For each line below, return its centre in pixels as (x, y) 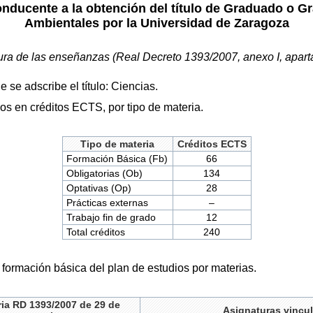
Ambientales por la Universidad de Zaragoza (156, 23)
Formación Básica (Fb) (117, 159)
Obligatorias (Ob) (105, 174)
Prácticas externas (108, 203)
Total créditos (96, 232)
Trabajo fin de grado (111, 218)
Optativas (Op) (99, 188)
